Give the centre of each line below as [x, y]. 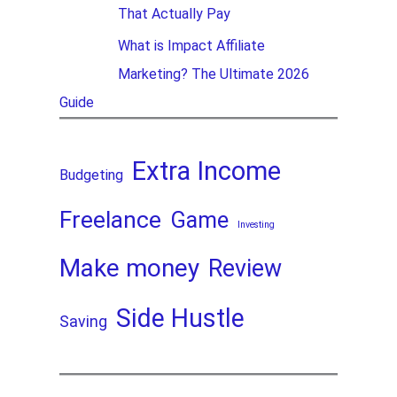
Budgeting [92, 175]
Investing [257, 224]
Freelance [111, 219]
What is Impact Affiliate [192, 46]
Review [245, 268]
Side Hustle [181, 318]
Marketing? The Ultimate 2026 [214, 74]
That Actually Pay [175, 14]
